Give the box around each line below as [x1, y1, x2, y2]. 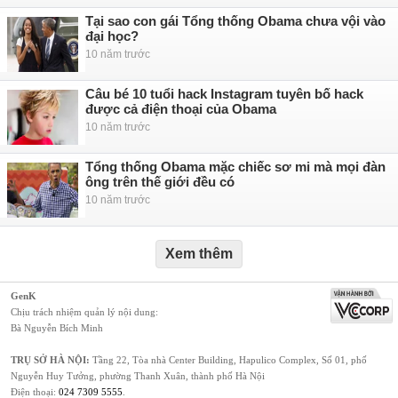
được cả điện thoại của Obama [85, 101, 276, 116]
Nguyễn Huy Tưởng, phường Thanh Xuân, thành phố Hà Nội [11, 370, 265, 381]
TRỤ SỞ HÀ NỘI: [11, 354, 90, 365]
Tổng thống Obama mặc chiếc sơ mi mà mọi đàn [85, 159, 386, 174]
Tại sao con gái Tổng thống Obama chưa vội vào [85, 13, 386, 28]
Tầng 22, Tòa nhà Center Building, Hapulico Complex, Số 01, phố [90, 354, 367, 365]
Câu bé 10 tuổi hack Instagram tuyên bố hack [85, 86, 363, 101]
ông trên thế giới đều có [85, 174, 235, 189]
